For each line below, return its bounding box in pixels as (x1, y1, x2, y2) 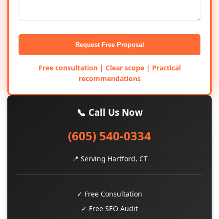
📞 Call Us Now (76, 106, 143, 118)
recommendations (78, 74, 141, 83)
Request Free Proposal (75, 41, 144, 48)
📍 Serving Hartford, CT (71, 154, 148, 163)
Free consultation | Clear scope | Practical (38, 63, 181, 72)
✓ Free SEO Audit (81, 204, 138, 213)
